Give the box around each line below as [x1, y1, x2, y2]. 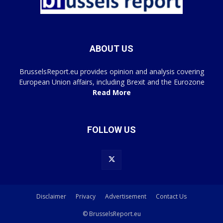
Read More [92, 88, 131, 98]
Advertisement [105, 192, 146, 201]
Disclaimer [36, 192, 66, 201]
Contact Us [156, 192, 187, 201]
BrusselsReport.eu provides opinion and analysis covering [19, 67, 204, 77]
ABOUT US [90, 43, 133, 54]
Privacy [76, 192, 96, 201]
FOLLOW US [87, 124, 136, 135]
